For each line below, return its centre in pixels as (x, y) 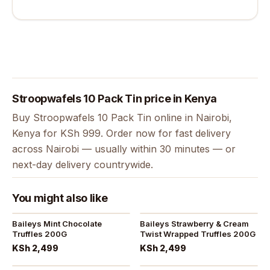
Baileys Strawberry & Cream (194, 224)
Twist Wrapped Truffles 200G (198, 234)
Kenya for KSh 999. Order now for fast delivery (121, 133)
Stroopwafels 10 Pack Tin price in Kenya (115, 99)
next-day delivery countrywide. (83, 165)
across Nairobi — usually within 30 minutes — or (124, 149)
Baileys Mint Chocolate (57, 224)
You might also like (60, 198)
